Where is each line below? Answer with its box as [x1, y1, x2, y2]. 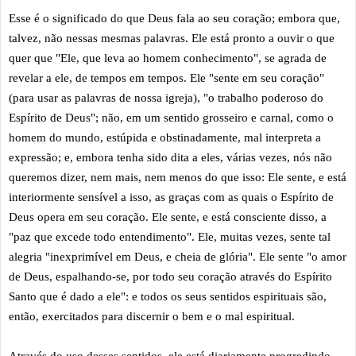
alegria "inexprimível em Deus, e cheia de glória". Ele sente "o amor [9, 250, 346, 263]
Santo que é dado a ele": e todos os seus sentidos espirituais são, [9, 289, 327, 303]
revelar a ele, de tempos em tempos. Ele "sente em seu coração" [9, 71, 324, 84]
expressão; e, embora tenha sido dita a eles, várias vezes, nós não [9, 150, 332, 164]
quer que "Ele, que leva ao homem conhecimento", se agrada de [9, 51, 327, 64]
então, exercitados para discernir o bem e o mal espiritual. [9, 309, 298, 323]
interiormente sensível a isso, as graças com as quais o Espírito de [9, 190, 334, 203]
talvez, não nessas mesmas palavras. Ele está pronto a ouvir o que [9, 31, 335, 44]
